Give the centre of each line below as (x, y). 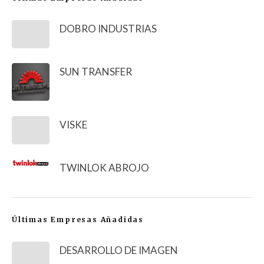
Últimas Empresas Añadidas (78, 219)
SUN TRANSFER (96, 72)
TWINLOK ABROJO (104, 168)
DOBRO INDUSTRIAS (108, 28)
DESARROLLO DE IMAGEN (119, 250)
